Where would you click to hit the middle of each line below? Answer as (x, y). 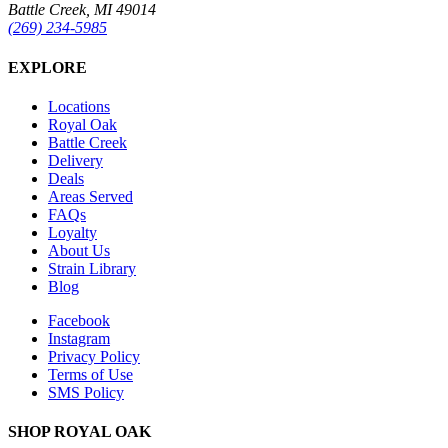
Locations (79, 106)
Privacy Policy (94, 356)
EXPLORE (47, 67)
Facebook (79, 320)
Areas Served (90, 196)
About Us (79, 250)
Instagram (79, 338)
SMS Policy (86, 392)
